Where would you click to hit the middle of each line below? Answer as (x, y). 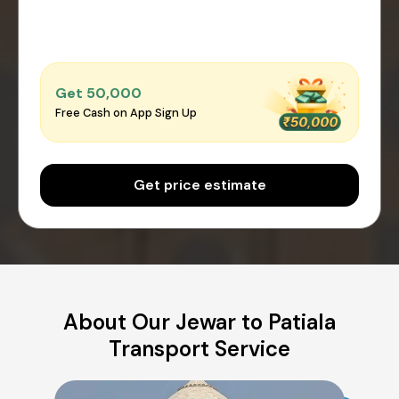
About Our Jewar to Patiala (199, 322)
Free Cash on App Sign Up (126, 113)
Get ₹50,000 (98, 94)
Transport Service (199, 348)
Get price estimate (199, 184)
